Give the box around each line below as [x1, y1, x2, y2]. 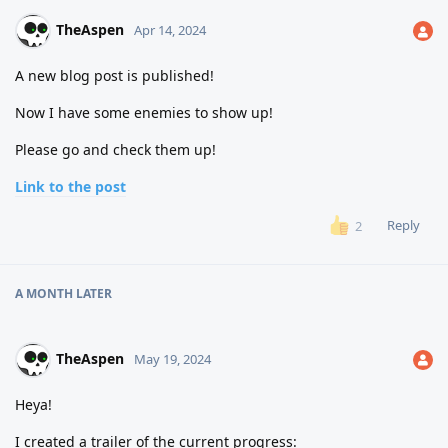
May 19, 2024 [134, 349, 211, 368]
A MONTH [15, 284, 73, 302]
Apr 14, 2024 [134, 21, 206, 40]
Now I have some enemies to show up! [15, 103, 273, 123]
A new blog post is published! [15, 66, 214, 86]
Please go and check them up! [15, 140, 216, 160]
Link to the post [15, 177, 126, 197]
